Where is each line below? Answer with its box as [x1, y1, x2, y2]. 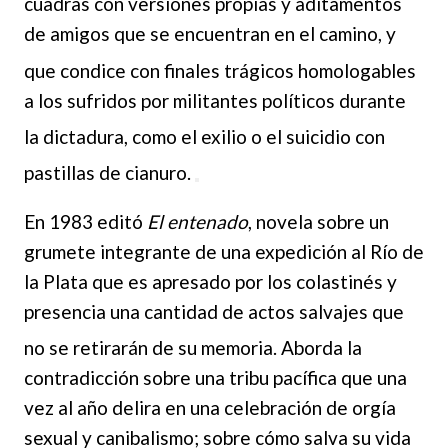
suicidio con [286, 124, 385, 148]
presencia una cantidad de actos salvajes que [24, 300, 404, 324]
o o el [236, 124, 286, 148]
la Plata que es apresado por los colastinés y [24, 270, 397, 294]
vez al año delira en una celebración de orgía [24, 396, 396, 420]
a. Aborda [263, 336, 347, 360]
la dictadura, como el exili [24, 124, 236, 148]
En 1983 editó [24, 210, 147, 234]
